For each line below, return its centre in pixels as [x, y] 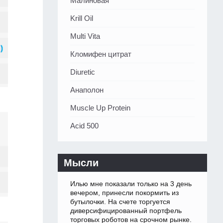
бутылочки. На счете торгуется [120, 202]
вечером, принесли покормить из [124, 193]
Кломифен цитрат [101, 54]
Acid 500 [84, 126]
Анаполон [87, 90]
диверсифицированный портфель [126, 211]
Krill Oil [82, 18]
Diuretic [83, 72]
